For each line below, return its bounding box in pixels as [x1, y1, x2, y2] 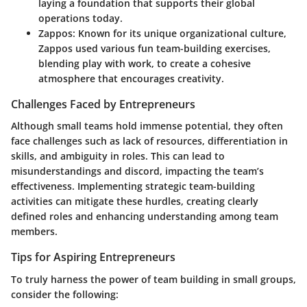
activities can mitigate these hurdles [11, 195, 181, 208]
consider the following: [11, 287, 119, 301]
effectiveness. [11, 180, 77, 193]
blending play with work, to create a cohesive [38, 57, 251, 71]
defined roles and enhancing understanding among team [11, 210, 278, 223]
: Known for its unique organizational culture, [73, 27, 286, 40]
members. [11, 225, 58, 238]
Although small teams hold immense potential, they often [11, 119, 283, 133]
